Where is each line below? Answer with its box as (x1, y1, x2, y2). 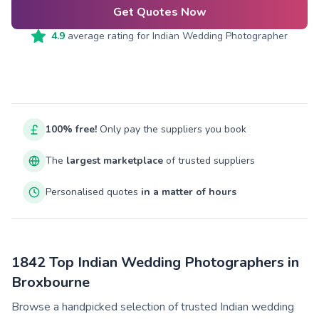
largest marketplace (66, 154, 163, 167)
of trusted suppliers (163, 154, 255, 167)
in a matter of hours (141, 185, 236, 199)
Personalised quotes (46, 185, 141, 199)
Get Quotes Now (113, 4, 206, 20)
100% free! (46, 122, 97, 136)
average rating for (65, 29, 152, 43)
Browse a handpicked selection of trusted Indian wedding (11, 299, 294, 315)
